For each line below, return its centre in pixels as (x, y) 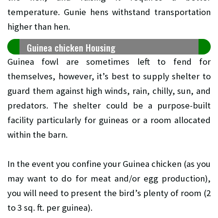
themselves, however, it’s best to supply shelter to (109, 76)
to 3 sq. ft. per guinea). (50, 207)
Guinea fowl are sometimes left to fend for (109, 61)
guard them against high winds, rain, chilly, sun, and (109, 91)
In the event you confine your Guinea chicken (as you (109, 163)
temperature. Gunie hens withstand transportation (109, 12)
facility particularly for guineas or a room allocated (109, 120)
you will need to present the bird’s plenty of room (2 (109, 193)
